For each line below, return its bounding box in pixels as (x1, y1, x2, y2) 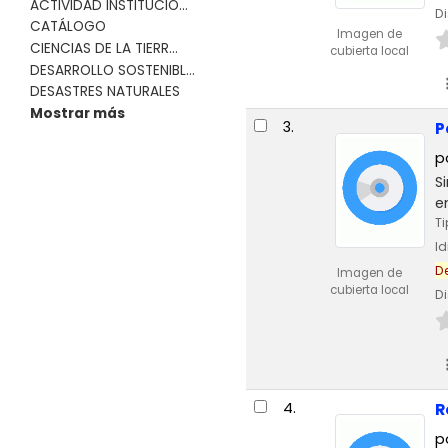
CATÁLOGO (29, 17, 106, 37)
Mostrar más (29, 104, 125, 124)
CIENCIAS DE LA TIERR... (29, 38, 178, 58)
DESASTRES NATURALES (29, 82, 180, 102)
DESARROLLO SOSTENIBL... (29, 60, 195, 80)
